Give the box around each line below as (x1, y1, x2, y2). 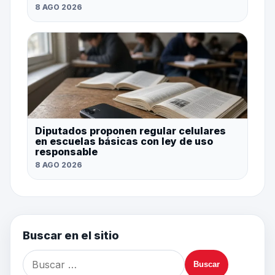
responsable (34, 145, 98, 158)
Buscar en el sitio (23, 228, 119, 242)
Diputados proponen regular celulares (34, 125, 226, 137)
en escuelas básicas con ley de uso (34, 135, 213, 148)
